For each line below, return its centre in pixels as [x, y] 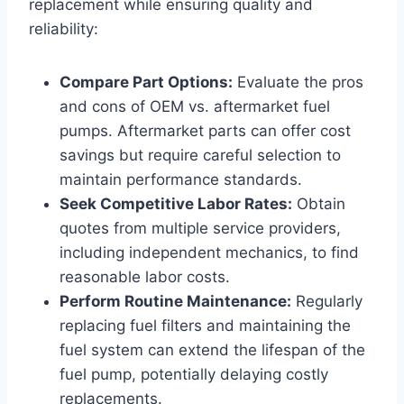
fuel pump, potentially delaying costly [194, 374]
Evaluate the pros [298, 82]
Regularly [327, 301]
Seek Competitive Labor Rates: [176, 203]
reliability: [64, 28]
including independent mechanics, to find [209, 252]
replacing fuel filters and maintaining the [205, 325]
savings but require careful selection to [200, 155]
